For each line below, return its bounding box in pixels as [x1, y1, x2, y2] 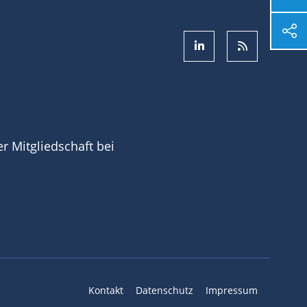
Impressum [206, 283, 258, 297]
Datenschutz [136, 283, 193, 297]
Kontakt [88, 283, 123, 297]
